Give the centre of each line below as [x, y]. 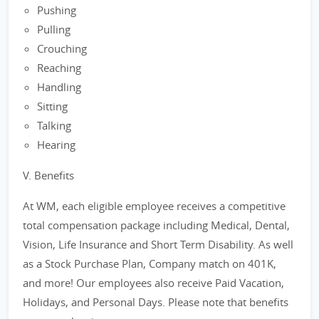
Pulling [54, 29]
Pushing [57, 10]
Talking [54, 125]
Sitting [52, 106]
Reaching [59, 68]
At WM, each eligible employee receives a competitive [154, 206]
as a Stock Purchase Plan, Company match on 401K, [150, 263]
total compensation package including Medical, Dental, [156, 225]
